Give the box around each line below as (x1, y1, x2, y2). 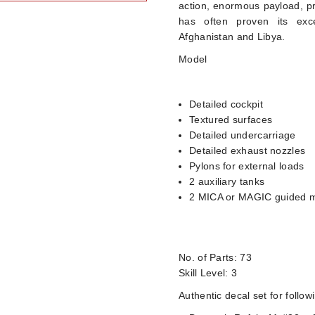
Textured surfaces (189, 114, 273, 125)
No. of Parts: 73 (179, 252, 252, 263)
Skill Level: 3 (179, 267, 238, 278)
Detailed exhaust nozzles (189, 145, 306, 156)
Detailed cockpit (189, 98, 263, 110)
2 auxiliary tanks (189, 176, 265, 187)
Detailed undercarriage (189, 129, 296, 141)
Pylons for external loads (189, 160, 304, 172)
